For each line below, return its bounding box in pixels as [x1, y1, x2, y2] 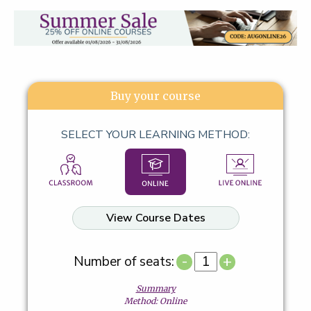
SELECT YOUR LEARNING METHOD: [61, 127, 250, 143]
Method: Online [124, 296, 187, 307]
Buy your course [110, 89, 201, 103]
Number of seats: [74, 253, 175, 271]
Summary [135, 283, 176, 294]
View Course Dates [106, 210, 205, 226]
